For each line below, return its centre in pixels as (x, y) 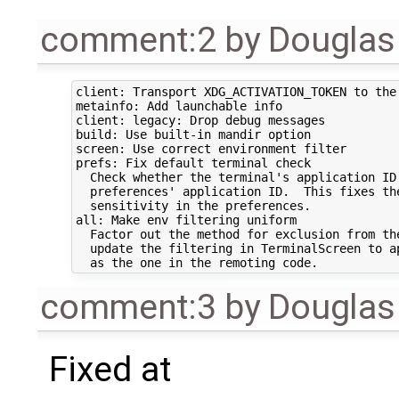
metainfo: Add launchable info (182, 106)
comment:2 (128, 40)
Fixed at (110, 369)
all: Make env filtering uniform (189, 220)
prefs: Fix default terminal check (196, 163)
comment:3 (128, 307)
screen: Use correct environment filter (214, 148)
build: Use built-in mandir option (196, 134)
